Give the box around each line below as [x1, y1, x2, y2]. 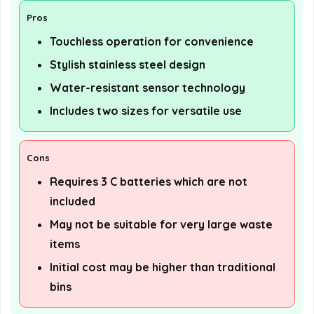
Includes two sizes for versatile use [50, 104, 242, 118]
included [50, 194, 95, 209]
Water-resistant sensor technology [50, 81, 245, 95]
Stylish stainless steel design [50, 57, 205, 72]
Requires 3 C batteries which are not [50, 175, 247, 189]
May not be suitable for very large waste [50, 217, 273, 232]
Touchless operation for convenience [50, 34, 254, 49]
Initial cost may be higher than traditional [50, 260, 275, 275]
